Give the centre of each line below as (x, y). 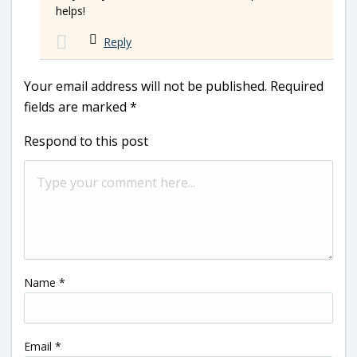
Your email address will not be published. (145, 86)
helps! (71, 10)
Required (297, 86)
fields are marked (77, 106)
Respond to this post (86, 141)
